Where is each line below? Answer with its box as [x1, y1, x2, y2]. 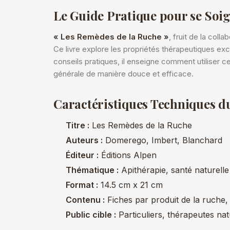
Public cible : [66, 209, 116, 220]
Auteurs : [66, 135, 103, 145]
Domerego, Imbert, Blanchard [103, 135, 222, 145]
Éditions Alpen [99, 150, 157, 160]
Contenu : [66, 195, 105, 205]
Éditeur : [66, 150, 99, 160]
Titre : [66, 120, 89, 130]
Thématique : [66, 165, 119, 175]
